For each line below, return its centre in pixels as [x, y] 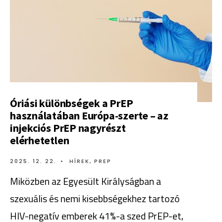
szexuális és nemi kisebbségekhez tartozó [95, 198]
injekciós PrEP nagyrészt [68, 128]
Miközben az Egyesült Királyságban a [85, 181]
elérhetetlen [40, 140]
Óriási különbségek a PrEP [72, 103]
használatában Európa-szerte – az [89, 115]
